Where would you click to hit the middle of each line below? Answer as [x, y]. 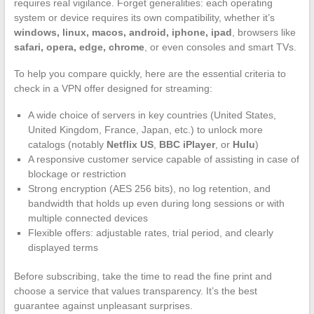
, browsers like [264, 32]
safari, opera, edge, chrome [79, 47]
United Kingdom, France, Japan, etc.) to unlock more [145, 129]
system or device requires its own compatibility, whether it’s [144, 17]
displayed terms [63, 247]
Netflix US [130, 144]
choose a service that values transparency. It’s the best [135, 291]
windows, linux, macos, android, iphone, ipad [123, 32]
